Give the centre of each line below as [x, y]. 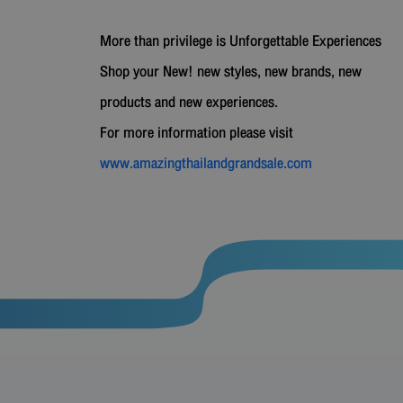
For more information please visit [197, 132]
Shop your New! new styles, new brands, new [231, 71]
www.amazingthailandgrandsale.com [206, 163]
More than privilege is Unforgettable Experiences [241, 40]
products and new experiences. [189, 102]
